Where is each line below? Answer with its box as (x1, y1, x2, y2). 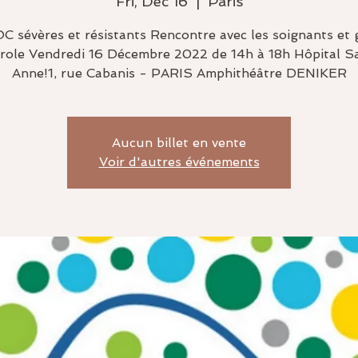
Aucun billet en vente (112, 135, 246, 150)
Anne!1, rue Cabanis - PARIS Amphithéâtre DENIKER (11, 66, 347, 81)
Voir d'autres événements (98, 154, 260, 169)
